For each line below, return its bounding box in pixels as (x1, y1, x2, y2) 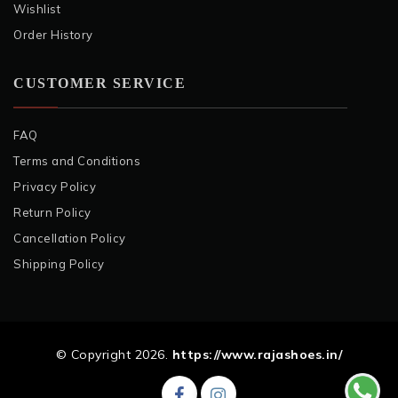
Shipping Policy (13, 256, 105, 271)
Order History (13, 27, 93, 42)
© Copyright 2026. (55, 346, 172, 362)
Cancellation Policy (13, 230, 126, 245)
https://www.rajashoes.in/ (171, 346, 343, 362)
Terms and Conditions (13, 153, 140, 168)
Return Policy (13, 204, 92, 219)
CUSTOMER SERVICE (13, 75, 186, 91)
